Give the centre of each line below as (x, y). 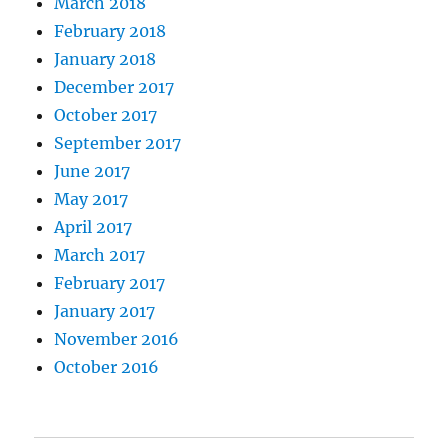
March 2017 (100, 254)
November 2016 (117, 338)
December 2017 (114, 86)
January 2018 (105, 58)
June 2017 (92, 170)
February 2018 (110, 30)
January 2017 (105, 310)
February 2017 (110, 282)
